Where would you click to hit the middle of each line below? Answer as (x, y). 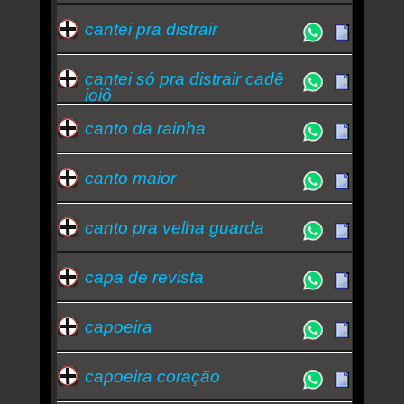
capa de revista (144, 277)
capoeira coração (152, 376)
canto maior (130, 178)
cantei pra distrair (151, 29)
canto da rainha (145, 128)
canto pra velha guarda (174, 227)
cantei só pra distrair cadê (184, 78)
